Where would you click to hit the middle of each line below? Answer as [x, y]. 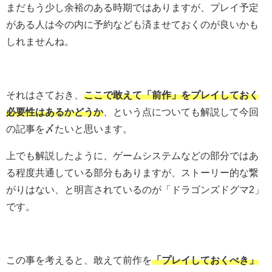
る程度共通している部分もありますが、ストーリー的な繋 [132, 172]
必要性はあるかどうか [55, 111]
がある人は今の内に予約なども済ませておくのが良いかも [132, 24]
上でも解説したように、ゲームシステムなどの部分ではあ [132, 155]
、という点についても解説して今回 [181, 111]
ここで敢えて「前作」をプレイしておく [171, 94]
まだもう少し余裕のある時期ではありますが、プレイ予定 [132, 7]
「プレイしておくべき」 [205, 260]
